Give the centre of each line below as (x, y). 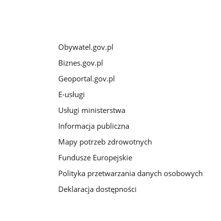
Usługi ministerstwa (92, 110)
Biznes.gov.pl (80, 63)
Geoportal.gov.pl (86, 79)
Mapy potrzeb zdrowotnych (105, 141)
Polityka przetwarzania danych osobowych (130, 173)
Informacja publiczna (93, 126)
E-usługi (71, 94)
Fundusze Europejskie (95, 157)
